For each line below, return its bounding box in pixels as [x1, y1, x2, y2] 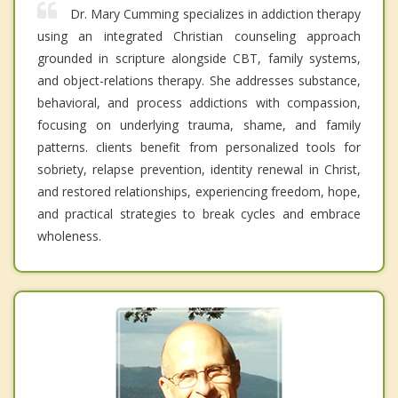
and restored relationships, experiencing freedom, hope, [37, 182, 361, 200]
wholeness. [37, 227, 101, 244]
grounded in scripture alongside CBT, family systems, [37, 49, 361, 67]
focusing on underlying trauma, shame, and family [37, 115, 361, 133]
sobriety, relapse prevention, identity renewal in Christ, [37, 160, 361, 178]
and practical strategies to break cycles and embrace [37, 204, 361, 222]
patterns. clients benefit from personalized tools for [37, 138, 361, 155]
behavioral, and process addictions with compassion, [37, 93, 361, 111]
